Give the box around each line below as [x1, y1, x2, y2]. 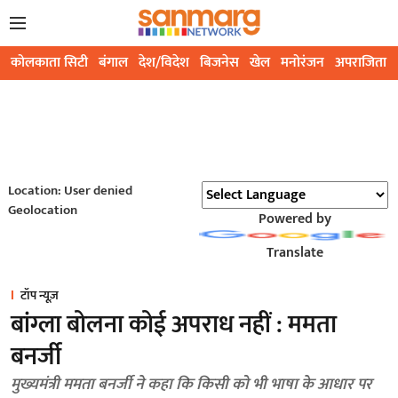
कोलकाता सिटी [11, 51, 88, 76]
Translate [266, 241, 323, 266]
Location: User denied [7, 179, 132, 203]
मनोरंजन [281, 51, 324, 76]
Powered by [258, 207, 331, 232]
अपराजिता [335, 51, 386, 76]
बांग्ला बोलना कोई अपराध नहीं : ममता [11, 304, 337, 346]
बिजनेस [200, 51, 239, 76]
